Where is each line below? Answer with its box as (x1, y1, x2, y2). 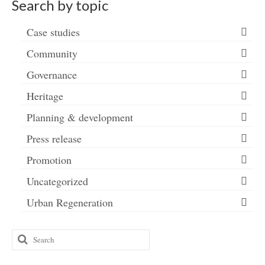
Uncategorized (27, 173, 88, 188)
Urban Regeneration (27, 195, 113, 209)
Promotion (27, 152, 72, 167)
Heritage (27, 88, 63, 103)
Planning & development (27, 109, 133, 124)
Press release (27, 131, 82, 146)
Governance (27, 67, 77, 82)
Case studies (27, 24, 80, 39)
